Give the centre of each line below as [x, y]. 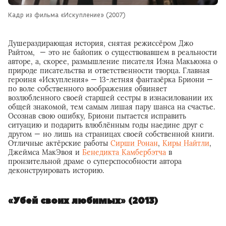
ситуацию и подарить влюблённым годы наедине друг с [106, 125]
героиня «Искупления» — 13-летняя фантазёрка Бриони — [110, 80]
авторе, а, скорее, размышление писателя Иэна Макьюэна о [113, 62]
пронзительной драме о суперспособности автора [95, 162]
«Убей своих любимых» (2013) [83, 201]
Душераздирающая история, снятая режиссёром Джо [101, 44]
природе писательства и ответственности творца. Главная [109, 71]
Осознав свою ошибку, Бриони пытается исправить [97, 116]
